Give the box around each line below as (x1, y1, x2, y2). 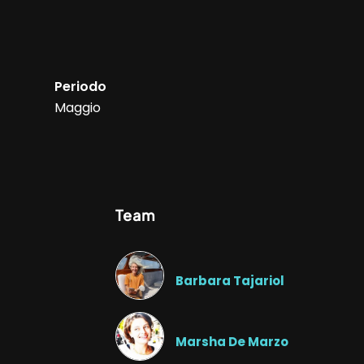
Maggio (54, 98, 101, 118)
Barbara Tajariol (175, 271, 284, 289)
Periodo (54, 77, 106, 97)
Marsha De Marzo (175, 332, 288, 350)
